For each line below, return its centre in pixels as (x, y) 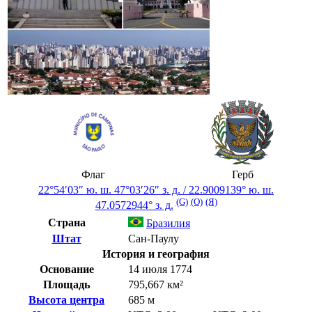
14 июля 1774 (160, 269)
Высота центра (67, 299)
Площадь (67, 284)
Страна (67, 222)
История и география (156, 253)
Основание (67, 269)
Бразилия (168, 223)
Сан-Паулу (154, 238)
